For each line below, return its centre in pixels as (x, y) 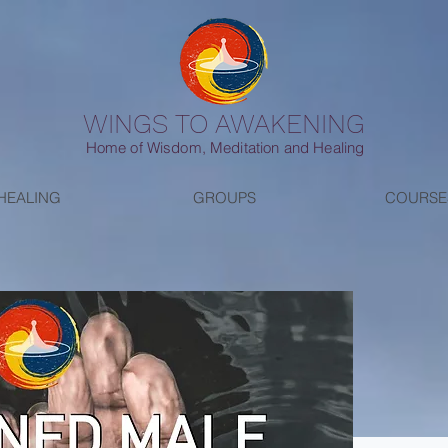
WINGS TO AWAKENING (223, 124)
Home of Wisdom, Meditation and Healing (225, 147)
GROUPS (224, 197)
